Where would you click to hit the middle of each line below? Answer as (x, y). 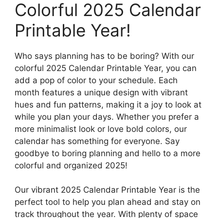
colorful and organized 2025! (71, 165)
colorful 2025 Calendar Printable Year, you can (106, 68)
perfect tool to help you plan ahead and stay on (108, 202)
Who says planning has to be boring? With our (104, 56)
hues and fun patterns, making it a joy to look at (108, 104)
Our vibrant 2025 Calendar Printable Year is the (107, 190)
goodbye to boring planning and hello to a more (108, 153)
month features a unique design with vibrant (101, 92)
